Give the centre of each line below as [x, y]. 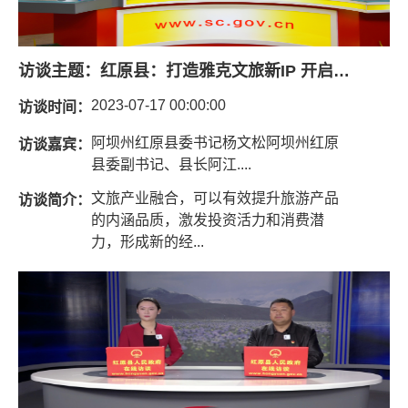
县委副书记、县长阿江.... [171, 164]
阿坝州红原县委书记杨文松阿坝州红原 [215, 142]
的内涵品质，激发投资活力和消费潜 [208, 219]
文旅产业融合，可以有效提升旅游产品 [215, 198]
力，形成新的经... [148, 241]
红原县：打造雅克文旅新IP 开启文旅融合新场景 [342, 71]
